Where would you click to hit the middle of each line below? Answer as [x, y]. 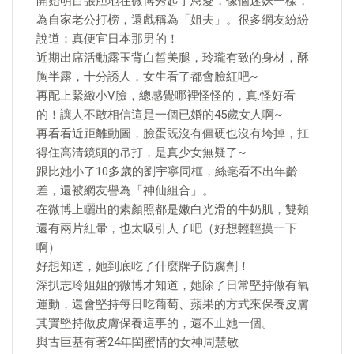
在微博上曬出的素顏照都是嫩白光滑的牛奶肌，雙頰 [173, 209]
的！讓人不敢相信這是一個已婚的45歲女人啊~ [159, 115]
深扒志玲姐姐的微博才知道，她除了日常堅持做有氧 [173, 285]
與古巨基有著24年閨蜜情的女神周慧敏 [137, 342]
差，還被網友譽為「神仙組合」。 [125, 190]
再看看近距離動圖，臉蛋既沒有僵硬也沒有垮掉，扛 [173, 134]
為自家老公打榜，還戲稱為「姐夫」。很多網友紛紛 [173, 20]
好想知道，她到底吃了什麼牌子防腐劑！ [143, 266]
